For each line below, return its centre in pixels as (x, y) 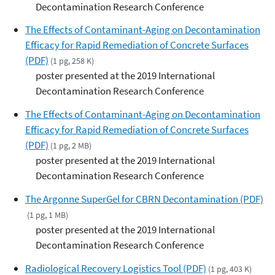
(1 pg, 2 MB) (71, 145)
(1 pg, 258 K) (72, 61)
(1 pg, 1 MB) (48, 215)
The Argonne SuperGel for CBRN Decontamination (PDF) (144, 199)
